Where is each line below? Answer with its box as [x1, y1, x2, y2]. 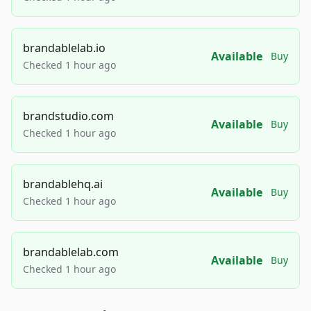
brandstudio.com [23, 108, 114, 124]
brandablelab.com [23, 244, 119, 260]
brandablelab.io [23, 40, 106, 56]
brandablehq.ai [23, 176, 103, 192]
